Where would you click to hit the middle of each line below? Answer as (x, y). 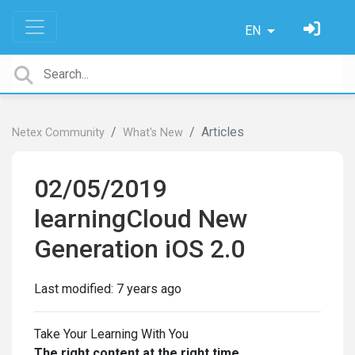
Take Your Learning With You (111, 334)
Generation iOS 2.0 (139, 249)
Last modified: (75, 289)
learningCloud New (141, 219)
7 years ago (149, 289)
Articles (223, 132)
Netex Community (58, 133)
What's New (153, 133)
